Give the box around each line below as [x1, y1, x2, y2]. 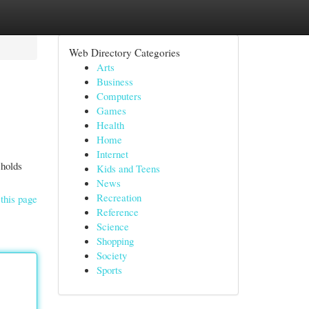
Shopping [96, 234, 134, 248]
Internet [96, 147, 128, 161]
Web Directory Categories [68, 46, 180, 59]
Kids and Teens [96, 161, 160, 175]
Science [96, 219, 129, 233]
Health [96, 118, 124, 132]
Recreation [96, 190, 141, 204]
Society [96, 248, 127, 262]
